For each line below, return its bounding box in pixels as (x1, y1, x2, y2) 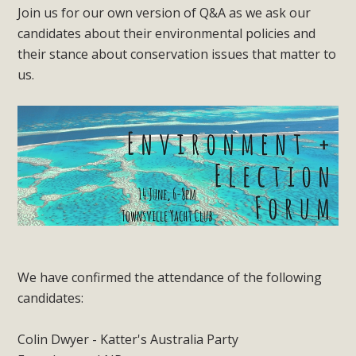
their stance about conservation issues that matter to (17, 44, 337, 63)
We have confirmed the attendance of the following (17, 269, 323, 287)
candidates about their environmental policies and (17, 24, 316, 42)
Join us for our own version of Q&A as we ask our (17, 3, 311, 21)
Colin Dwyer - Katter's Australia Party (17, 331, 239, 349)
